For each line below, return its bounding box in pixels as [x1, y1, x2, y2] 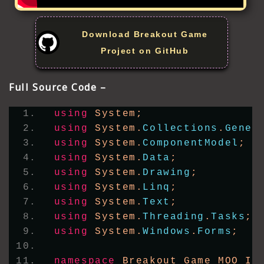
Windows [143, 226, 191, 237]
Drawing [143, 167, 191, 178]
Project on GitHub [101, 46, 189, 56]
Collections [143, 123, 219, 134]
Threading [143, 211, 204, 222]
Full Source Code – [9, 81, 107, 94]
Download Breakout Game [82, 29, 208, 39]
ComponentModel [143, 137, 239, 148]
